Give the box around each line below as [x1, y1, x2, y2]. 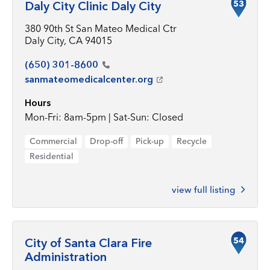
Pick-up [136, 136, 164, 146]
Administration [25, 250, 107, 264]
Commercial [30, 136, 77, 146]
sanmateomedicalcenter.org [25, 73, 153, 85]
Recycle [177, 136, 207, 146]
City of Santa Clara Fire [25, 236, 152, 250]
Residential [30, 151, 74, 162]
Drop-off [90, 136, 123, 146]
